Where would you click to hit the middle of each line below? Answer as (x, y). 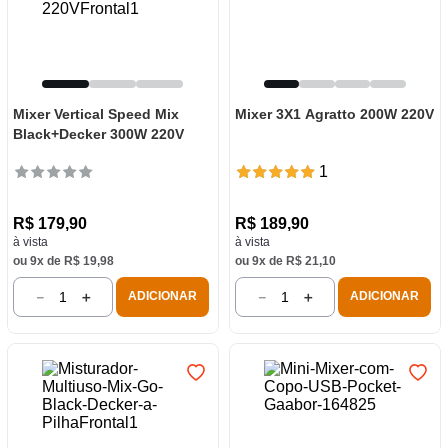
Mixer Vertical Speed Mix (95, 113)
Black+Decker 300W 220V (98, 133)
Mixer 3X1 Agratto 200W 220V (334, 113)
